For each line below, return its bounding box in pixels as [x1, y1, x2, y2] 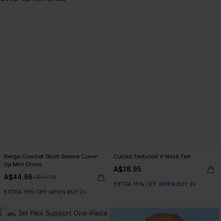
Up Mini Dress [4, 160, 41, 168]
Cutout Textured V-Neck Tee [113, 152, 190, 160]
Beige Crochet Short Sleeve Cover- [4, 152, 99, 160]
